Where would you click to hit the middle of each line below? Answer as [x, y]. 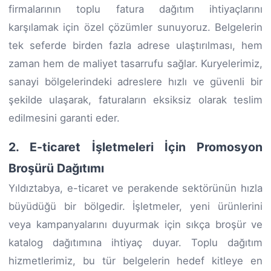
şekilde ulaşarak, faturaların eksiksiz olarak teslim [135, 100]
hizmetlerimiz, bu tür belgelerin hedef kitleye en [135, 260]
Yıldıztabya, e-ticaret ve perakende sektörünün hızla [135, 188]
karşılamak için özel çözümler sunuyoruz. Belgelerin [135, 27]
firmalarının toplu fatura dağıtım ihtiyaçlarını [135, 9]
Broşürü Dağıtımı [56, 168]
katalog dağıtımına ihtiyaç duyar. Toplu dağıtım [135, 242]
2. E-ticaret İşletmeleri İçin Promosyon [135, 147]
